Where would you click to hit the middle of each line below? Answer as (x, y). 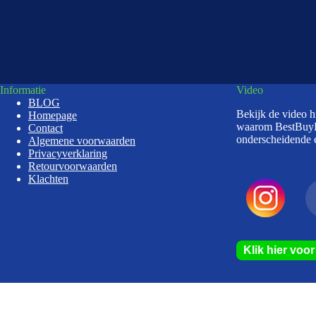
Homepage (53, 115)
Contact (45, 128)
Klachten (48, 178)
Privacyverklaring (68, 153)
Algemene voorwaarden (82, 140)
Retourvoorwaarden (73, 166)
